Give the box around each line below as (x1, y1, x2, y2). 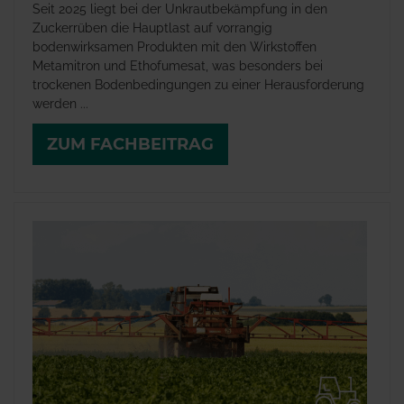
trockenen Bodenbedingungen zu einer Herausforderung (32, 78, 364, 93)
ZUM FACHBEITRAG (47, 133, 214, 154)
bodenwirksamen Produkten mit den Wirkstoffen (32, 40, 317, 55)
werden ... (32, 96, 88, 112)
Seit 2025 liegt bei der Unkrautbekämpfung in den (32, 2, 327, 17)
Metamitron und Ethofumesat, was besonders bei (32, 59, 323, 74)
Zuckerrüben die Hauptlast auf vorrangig (32, 21, 272, 36)
